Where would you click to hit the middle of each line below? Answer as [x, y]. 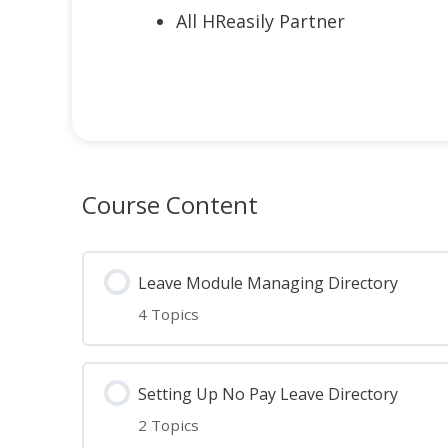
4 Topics [168, 313]
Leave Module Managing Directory [268, 282]
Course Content [170, 205]
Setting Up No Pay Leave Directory [268, 393]
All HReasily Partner [260, 20]
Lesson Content [173, 373]
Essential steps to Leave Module [258, 433]
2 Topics [168, 424]
